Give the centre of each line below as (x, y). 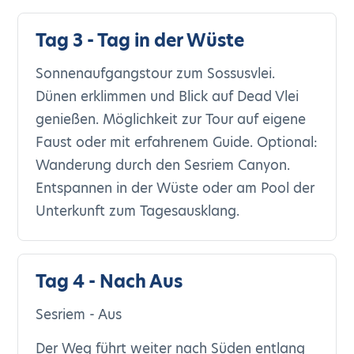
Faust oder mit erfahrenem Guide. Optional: (177, 142)
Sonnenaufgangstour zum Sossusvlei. (156, 73)
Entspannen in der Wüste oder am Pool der (175, 188)
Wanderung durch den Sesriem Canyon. (163, 165)
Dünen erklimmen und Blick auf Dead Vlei (168, 96)
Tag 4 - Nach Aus (109, 282)
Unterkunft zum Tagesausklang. (138, 211)
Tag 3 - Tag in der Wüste (140, 41)
